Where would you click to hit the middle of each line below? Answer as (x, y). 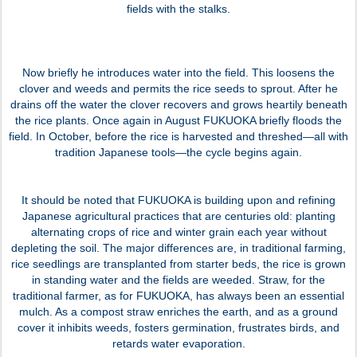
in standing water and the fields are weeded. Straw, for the (178, 279)
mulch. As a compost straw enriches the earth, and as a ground (178, 311)
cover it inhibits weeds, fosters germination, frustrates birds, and (178, 327)
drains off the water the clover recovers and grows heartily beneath (178, 104)
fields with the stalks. (178, 8)
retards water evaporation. (178, 343)
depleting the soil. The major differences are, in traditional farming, (178, 247)
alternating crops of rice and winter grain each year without (178, 231)
